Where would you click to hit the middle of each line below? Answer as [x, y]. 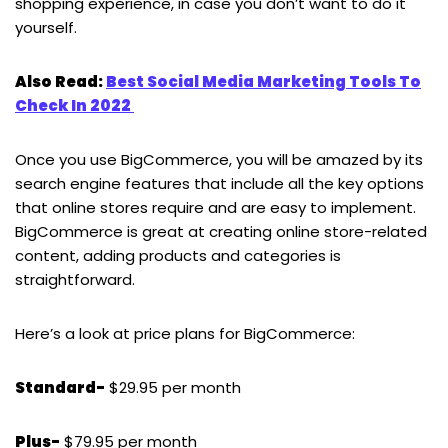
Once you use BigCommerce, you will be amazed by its [219, 159]
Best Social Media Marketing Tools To [263, 81]
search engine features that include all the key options [219, 183]
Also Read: [60, 81]
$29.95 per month [173, 387]
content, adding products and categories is [178, 255]
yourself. [46, 27]
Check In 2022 [74, 105]
